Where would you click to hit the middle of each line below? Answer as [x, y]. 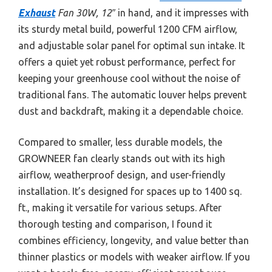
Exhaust [37, 12]
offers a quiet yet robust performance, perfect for [127, 62]
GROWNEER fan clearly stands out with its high [122, 158]
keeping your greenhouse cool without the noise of [129, 78]
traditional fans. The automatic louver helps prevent [132, 94]
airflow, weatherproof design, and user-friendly [122, 175]
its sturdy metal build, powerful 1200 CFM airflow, [128, 29]
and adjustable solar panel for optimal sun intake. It [131, 45]
